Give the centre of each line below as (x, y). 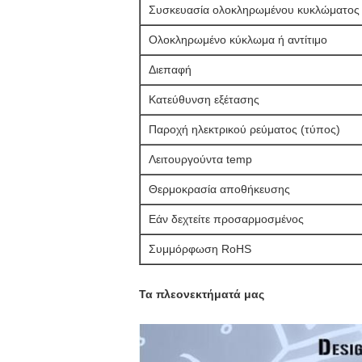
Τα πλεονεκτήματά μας (202, 294)
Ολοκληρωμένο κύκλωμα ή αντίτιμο (238, 40)
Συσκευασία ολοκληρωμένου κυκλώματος (254, 10)
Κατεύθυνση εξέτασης (204, 99)
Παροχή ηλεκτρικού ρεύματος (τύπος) (244, 129)
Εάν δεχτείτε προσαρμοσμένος (226, 219)
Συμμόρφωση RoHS (200, 249)
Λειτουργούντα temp (200, 159)
